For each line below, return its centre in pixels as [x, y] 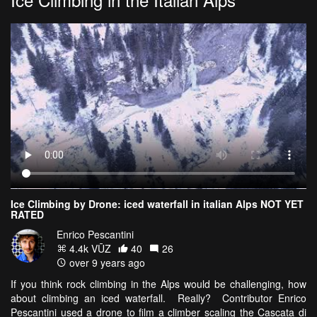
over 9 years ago [106, 263]
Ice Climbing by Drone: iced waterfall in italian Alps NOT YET [157, 204]
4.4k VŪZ [89, 249]
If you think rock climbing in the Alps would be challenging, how [158, 284]
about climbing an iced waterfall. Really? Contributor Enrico [158, 298]
